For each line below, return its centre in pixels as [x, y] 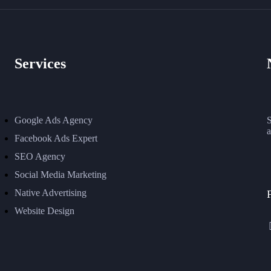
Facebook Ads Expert [56, 138]
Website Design [44, 211]
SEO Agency [40, 156]
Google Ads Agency [53, 120]
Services [40, 63]
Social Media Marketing [60, 174]
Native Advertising [50, 192]
